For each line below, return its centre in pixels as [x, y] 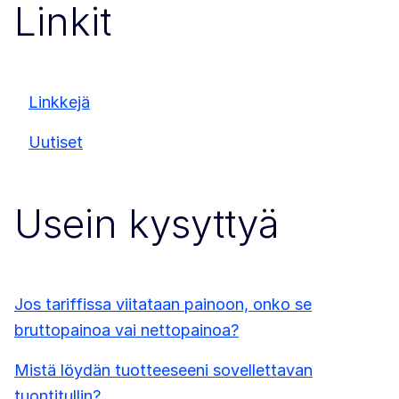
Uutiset [56, 142]
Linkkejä [59, 102]
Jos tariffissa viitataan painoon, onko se [163, 305]
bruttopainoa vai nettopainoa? [126, 330]
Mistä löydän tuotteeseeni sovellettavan [163, 370]
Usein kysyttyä [147, 223]
